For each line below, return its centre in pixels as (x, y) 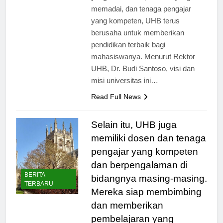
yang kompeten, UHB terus (135, 29)
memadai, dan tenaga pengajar (141, 17)
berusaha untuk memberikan (137, 41)
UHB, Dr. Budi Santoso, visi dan (143, 77)
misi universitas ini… (124, 89)
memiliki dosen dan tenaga (148, 147)
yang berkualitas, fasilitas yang (141, 5)
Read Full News (116, 105)
